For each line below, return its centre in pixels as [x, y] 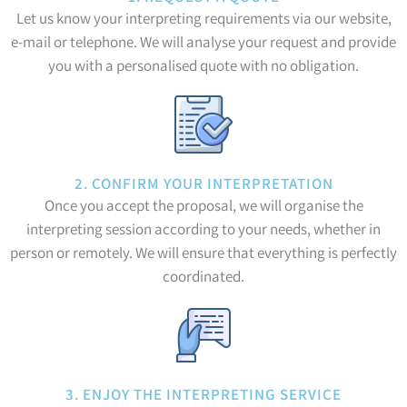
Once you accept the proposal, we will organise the [203, 206]
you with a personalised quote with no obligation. [203, 66]
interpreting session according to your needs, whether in [203, 229]
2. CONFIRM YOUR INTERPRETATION [203, 184]
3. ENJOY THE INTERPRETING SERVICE [203, 395]
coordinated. [203, 277]
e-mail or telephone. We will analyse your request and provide [203, 42]
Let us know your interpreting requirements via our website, [203, 19]
